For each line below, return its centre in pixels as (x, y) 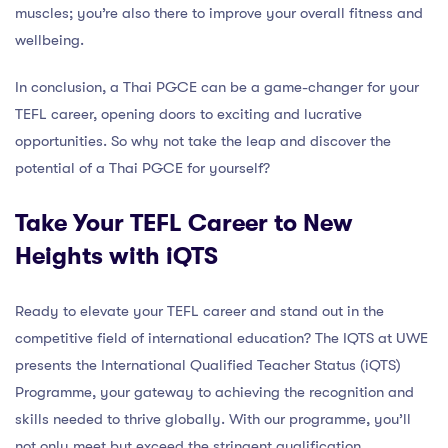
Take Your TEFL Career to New (184, 223)
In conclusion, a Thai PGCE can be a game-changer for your (217, 87)
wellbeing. (49, 40)
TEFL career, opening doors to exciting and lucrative (188, 114)
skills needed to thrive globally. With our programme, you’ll (213, 419)
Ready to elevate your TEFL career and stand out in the (199, 311)
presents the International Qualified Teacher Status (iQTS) (208, 365)
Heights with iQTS (116, 256)
